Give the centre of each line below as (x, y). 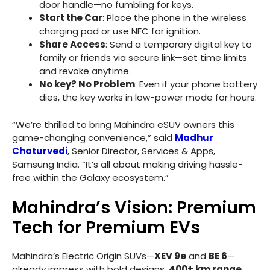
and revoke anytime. (85, 71)
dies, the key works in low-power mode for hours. (148, 98)
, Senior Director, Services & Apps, (141, 151)
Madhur (194, 137)
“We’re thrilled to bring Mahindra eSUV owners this (123, 124)
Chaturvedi (40, 151)
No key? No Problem (87, 84)
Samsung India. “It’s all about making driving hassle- (127, 164)
